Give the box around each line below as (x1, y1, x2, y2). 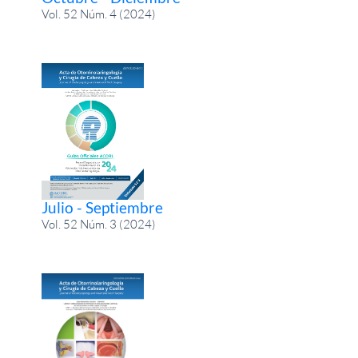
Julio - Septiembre (42, 198, 164, 217)
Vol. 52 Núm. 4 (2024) (42, 6, 157, 22)
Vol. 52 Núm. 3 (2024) (42, 217, 157, 233)
